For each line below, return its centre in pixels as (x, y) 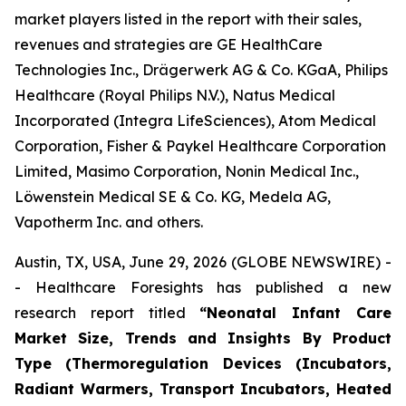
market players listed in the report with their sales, (188, 19)
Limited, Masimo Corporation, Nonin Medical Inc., (187, 171)
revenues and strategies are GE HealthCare (169, 44)
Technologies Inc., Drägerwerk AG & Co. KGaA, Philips (201, 70)
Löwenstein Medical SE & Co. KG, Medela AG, (173, 197)
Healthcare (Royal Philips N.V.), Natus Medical (175, 95)
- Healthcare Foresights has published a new (203, 287)
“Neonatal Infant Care (296, 313)
